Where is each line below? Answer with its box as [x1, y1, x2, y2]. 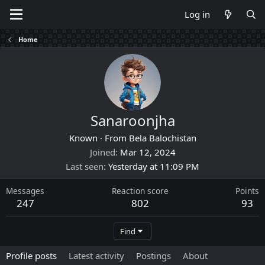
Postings [136, 250, 171, 261]
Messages [6, 185, 44, 196]
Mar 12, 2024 [119, 146, 176, 158]
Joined [89, 146, 115, 158]
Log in [185, 8, 211, 20]
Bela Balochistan [128, 132, 196, 144]
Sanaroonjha [90, 111, 175, 130]
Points [235, 185, 259, 196]
